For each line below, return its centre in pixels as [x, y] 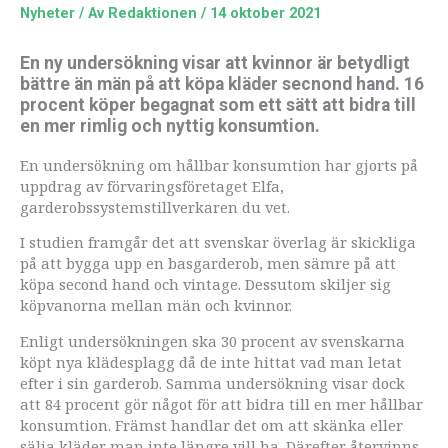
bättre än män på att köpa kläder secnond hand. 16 [222, 84]
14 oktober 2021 [265, 12]
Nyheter [47, 12]
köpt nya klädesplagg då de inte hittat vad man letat [211, 361]
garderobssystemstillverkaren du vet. [155, 206]
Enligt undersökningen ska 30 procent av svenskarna [212, 340]
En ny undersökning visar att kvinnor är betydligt [215, 63]
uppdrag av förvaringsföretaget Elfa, [152, 185]
